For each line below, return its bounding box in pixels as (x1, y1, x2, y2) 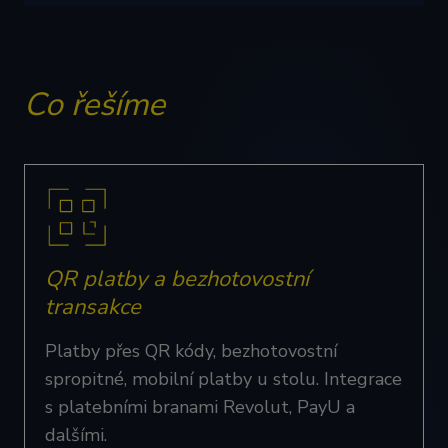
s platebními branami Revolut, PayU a (45, 395, 355, 419)
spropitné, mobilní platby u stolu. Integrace (45, 367, 402, 391)
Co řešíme (24, 83, 165, 126)
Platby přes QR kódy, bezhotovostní (45, 339, 337, 363)
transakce (45, 292, 141, 322)
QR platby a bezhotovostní (45, 264, 309, 294)
